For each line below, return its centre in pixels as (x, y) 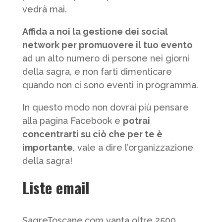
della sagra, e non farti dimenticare (97, 72)
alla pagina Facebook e (72, 121)
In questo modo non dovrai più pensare (105, 107)
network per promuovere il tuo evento (107, 45)
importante (47, 147)
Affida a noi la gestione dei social (95, 31)
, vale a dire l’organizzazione (133, 147)
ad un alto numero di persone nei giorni (106, 58)
